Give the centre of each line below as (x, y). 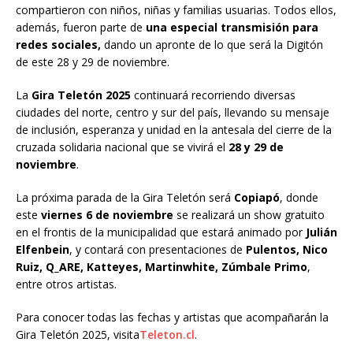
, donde (299, 198)
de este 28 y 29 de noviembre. (93, 62)
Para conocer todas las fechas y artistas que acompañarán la (172, 318)
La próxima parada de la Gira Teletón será (125, 198)
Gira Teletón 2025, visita (78, 335)
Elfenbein (43, 250)
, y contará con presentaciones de (158, 250)
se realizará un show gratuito (249, 215)
